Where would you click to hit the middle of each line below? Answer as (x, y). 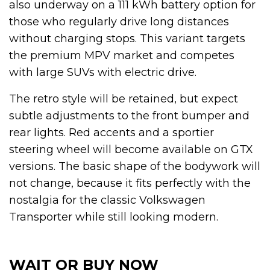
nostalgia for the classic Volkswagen (107, 200)
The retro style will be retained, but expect (124, 99)
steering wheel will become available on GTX (131, 149)
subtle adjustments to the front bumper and (129, 115)
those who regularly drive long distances (119, 21)
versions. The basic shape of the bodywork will (135, 166)
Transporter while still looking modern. (114, 217)
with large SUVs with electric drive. (103, 72)
